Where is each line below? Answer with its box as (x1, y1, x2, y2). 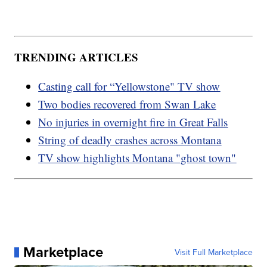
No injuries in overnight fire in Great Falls (38, 114, 228, 130)
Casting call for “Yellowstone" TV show (38, 79, 221, 94)
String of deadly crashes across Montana (38, 132, 222, 148)
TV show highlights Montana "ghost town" (38, 150, 237, 166)
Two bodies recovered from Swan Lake (38, 97, 216, 112)
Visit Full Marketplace (174, 246, 253, 259)
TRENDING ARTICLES (14, 49, 139, 66)
